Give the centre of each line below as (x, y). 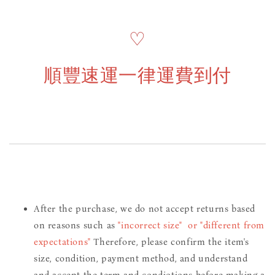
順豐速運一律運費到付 (137, 75)
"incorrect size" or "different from (192, 225)
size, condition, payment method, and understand (141, 258)
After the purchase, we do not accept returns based (145, 208)
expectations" (62, 242)
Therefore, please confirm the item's (170, 242)
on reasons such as (76, 225)
